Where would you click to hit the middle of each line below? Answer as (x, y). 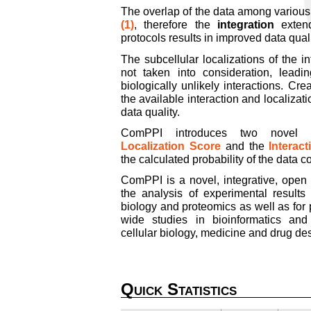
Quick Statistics (179, 289)
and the (245, 146)
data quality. (150, 112)
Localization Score (171, 146)
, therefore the (176, 25)
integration (245, 25)
